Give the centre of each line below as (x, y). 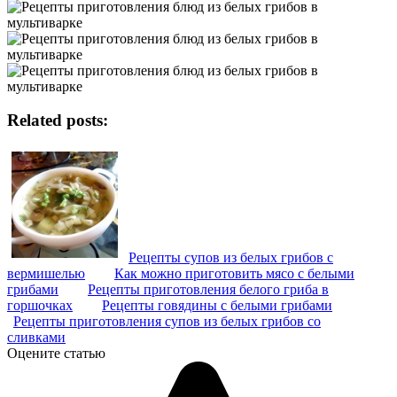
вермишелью (46, 274)
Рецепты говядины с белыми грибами (217, 306)
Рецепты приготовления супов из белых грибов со (167, 322)
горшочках (40, 306)
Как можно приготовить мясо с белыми (234, 274)
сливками (36, 338)
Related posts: (58, 121)
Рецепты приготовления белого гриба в (208, 290)
